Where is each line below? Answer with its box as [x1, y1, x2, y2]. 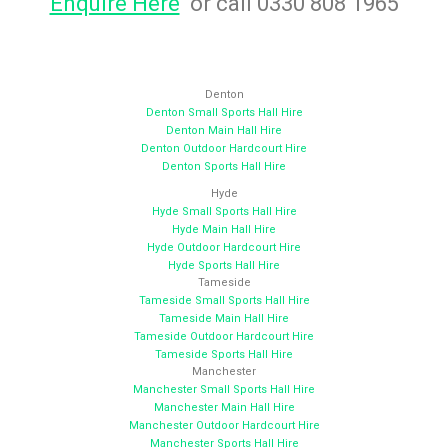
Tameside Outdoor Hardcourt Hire [134, 330, 314, 344]
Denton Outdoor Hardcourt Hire [141, 142, 307, 156]
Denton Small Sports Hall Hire [145, 106, 303, 120]
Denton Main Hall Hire [166, 124, 282, 138]
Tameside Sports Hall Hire [155, 348, 293, 362]
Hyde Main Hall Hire [172, 223, 276, 237]
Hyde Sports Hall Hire [168, 259, 280, 273]
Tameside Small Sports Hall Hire [138, 294, 310, 308]
